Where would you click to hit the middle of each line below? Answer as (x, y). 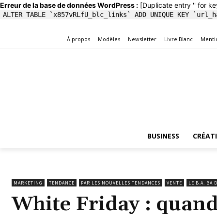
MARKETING (28, 183)
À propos (78, 39)
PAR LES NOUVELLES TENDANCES (121, 183)
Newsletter (142, 39)
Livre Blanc (178, 39)
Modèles (109, 39)
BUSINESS (163, 136)
